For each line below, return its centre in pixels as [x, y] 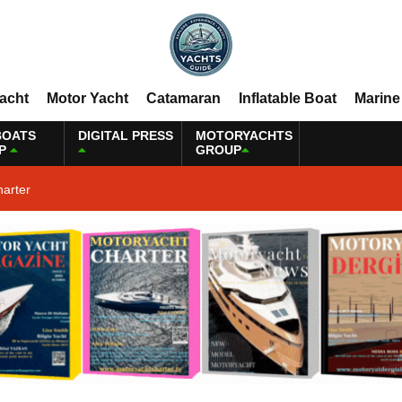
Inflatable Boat [287, 98]
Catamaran [183, 98]
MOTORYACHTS [244, 135]
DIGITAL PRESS [126, 135]
